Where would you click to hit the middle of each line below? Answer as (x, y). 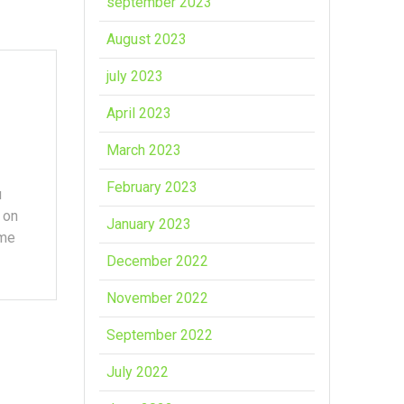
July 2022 (138, 372)
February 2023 (152, 187)
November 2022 (158, 298)
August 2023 (147, 39)
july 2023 (135, 76)
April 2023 (139, 113)
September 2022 (160, 335)
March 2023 (144, 150)
